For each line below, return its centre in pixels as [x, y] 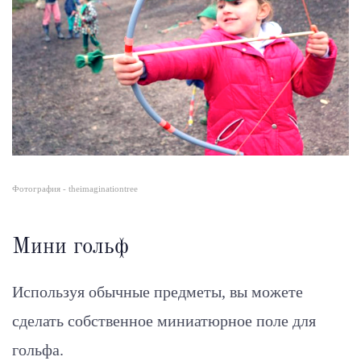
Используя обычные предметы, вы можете [158, 291]
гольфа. [38, 349]
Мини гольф [71, 247]
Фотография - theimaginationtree [75, 189]
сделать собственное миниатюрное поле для [164, 320]
